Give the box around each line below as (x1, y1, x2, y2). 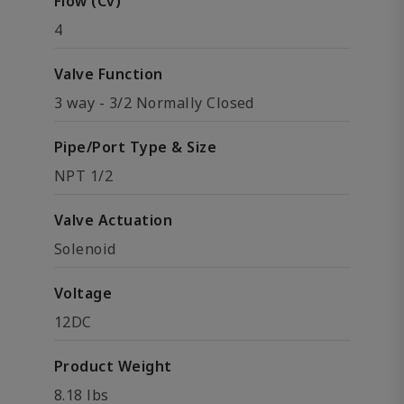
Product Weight (54, 356, 172, 376)
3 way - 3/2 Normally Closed (54, 93, 254, 113)
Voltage (54, 283, 113, 303)
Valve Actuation (54, 210, 173, 230)
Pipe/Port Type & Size (54, 137, 217, 157)
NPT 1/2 (54, 166, 114, 186)
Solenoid (54, 239, 116, 259)
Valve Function (54, 64, 163, 84)
